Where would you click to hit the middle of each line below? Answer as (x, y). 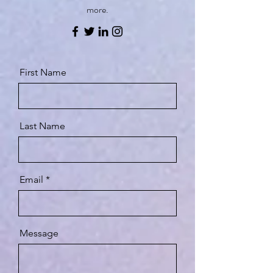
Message (39, 233)
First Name (43, 72)
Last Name (42, 126)
